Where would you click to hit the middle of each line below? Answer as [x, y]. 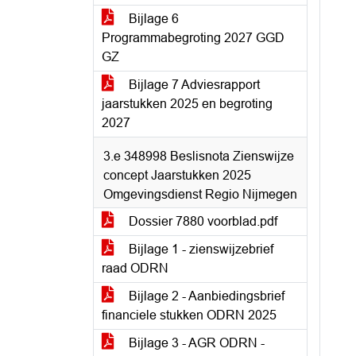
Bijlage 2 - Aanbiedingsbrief [205, 296]
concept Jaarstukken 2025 [177, 175]
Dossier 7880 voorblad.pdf [201, 221]
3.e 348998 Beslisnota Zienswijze [199, 156]
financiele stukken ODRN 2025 [189, 315]
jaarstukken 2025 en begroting [187, 104]
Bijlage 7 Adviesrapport [193, 85]
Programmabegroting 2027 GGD [193, 38]
